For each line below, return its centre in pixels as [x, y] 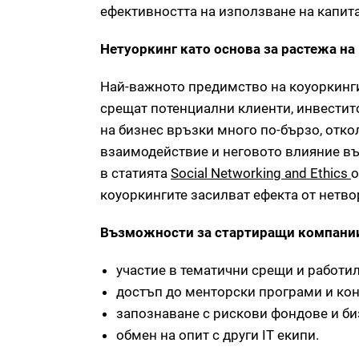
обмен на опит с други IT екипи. [218, 335]
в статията [135, 173]
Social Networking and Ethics [261, 173]
